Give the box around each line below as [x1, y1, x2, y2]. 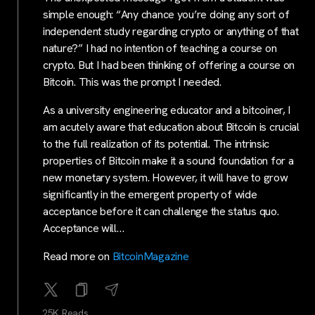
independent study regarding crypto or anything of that [43, 24, 299, 39]
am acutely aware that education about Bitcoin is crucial [43, 120, 300, 135]
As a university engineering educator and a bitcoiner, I [43, 103, 291, 118]
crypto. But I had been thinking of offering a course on [43, 58, 295, 73]
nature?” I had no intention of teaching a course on [43, 41, 277, 56]
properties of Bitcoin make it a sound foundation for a [43, 153, 294, 169]
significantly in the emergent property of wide [43, 187, 257, 202]
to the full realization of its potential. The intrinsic [43, 136, 270, 152]
